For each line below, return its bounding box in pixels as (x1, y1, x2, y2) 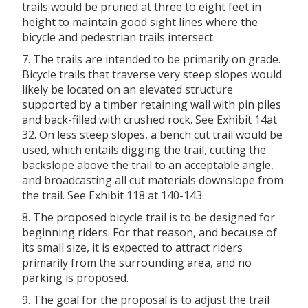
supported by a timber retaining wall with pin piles (22, 96, 281, 112)
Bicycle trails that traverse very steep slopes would (22, 66, 282, 82)
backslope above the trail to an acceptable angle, (22, 157, 274, 173)
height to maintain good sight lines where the (22, 14, 258, 30)
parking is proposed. (22, 269, 129, 285)
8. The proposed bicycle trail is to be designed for (22, 209, 275, 225)
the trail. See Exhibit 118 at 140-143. (22, 187, 204, 203)
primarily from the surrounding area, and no (22, 254, 252, 270)
